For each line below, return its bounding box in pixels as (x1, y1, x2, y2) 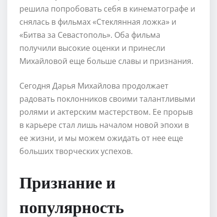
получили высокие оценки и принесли (19, 42, 165, 53)
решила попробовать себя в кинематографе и (19, 3, 195, 14)
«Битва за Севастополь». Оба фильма (19, 29, 160, 40)
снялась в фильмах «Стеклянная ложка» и (19, 16, 176, 27)
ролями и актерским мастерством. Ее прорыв (19, 106, 193, 117)
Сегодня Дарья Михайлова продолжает (19, 80, 169, 91)
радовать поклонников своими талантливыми (19, 93, 195, 104)
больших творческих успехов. (19, 145, 133, 156)
